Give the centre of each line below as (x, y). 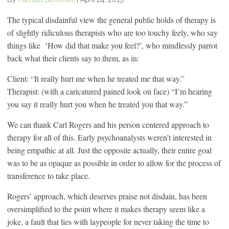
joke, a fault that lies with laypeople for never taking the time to (108, 221)
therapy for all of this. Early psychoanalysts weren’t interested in (109, 137)
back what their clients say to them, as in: (73, 58)
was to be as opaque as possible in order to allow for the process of (114, 163)
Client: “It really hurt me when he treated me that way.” (96, 78)
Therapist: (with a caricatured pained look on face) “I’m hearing (110, 91)
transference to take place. (49, 175)
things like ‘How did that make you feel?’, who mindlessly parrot (112, 45)
